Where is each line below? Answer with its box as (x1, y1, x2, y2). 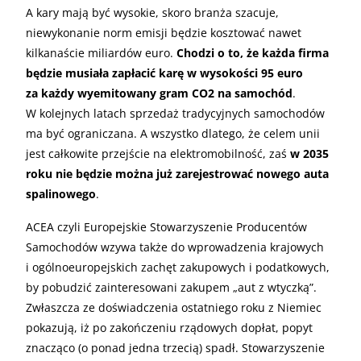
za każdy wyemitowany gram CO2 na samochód (26, 85, 293, 101)
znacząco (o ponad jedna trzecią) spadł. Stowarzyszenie (26, 339, 325, 355)
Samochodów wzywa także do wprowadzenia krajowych (26, 239, 324, 255)
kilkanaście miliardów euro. (26, 44, 176, 60)
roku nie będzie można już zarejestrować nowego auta (26, 165, 329, 181)
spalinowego (26, 185, 96, 201)
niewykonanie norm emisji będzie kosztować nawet (26, 24, 301, 40)
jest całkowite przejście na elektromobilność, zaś (26, 145, 290, 161)
